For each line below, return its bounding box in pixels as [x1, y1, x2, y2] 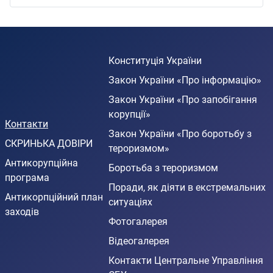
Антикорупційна [5, 157, 78, 169]
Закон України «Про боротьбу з [108, 128, 252, 140]
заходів [5, 206, 39, 218]
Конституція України [108, 55, 202, 67]
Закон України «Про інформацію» [108, 74, 262, 87]
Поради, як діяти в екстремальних [108, 182, 266, 194]
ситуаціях [108, 196, 153, 208]
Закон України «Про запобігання [108, 94, 258, 106]
